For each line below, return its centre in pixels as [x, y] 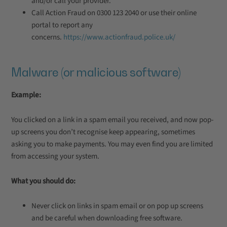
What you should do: [43, 181]
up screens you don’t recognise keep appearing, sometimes [103, 132]
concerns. [47, 37]
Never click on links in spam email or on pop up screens [117, 206]
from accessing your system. [55, 156]
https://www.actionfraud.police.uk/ [119, 37]
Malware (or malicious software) [96, 72]
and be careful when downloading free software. [107, 218]
